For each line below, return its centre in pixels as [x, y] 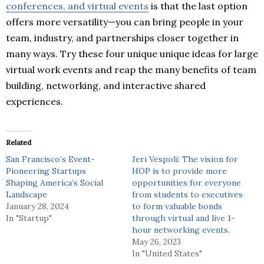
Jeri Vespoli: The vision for [185, 159]
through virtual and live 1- [184, 218]
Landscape [27, 194]
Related [19, 142]
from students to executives [187, 194]
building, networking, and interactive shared [106, 85]
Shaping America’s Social [55, 182]
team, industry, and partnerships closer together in [122, 37]
